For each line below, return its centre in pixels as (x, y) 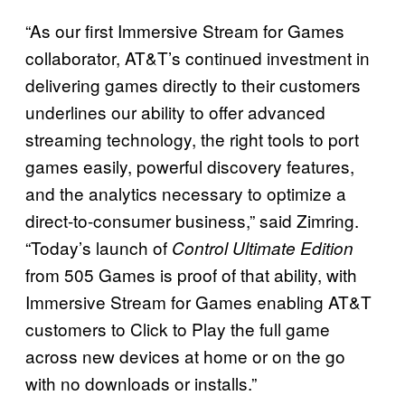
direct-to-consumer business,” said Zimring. (192, 220)
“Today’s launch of (99, 247)
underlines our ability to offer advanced (175, 111)
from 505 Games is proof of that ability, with (191, 274)
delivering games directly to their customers (193, 84)
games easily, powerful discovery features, (190, 165)
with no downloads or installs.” (141, 382)
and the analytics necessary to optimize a (186, 193)
